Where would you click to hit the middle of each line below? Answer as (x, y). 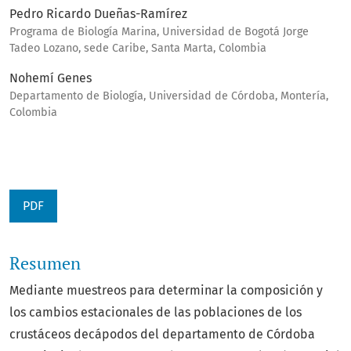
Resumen (45, 263)
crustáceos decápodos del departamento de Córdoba (162, 334)
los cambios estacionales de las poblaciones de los (156, 312)
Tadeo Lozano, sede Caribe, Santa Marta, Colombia (138, 48)
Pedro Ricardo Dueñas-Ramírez (98, 13)
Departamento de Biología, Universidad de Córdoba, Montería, (169, 96)
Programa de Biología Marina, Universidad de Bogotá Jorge (159, 31)
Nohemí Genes (51, 78)
